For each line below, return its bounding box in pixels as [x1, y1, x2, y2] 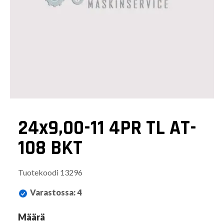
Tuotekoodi [18, 167, 58, 177]
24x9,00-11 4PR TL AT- [18, 115, 196, 141]
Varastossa [30, 187, 73, 197]
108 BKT [18, 135, 82, 161]
